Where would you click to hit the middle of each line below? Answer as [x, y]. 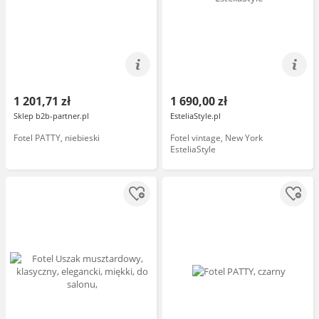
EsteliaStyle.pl [195, 116]
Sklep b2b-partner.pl [51, 116]
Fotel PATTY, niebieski [57, 138]
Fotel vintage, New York [216, 138]
